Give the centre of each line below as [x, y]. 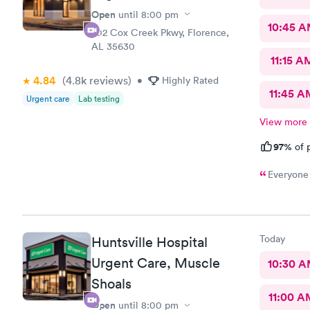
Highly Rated [190, 80]
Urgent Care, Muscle [156, 263]
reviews [107, 80]
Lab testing [99, 98]
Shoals [111, 284]
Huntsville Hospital [149, 242]
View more [283, 121]
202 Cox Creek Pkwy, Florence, [160, 32]
